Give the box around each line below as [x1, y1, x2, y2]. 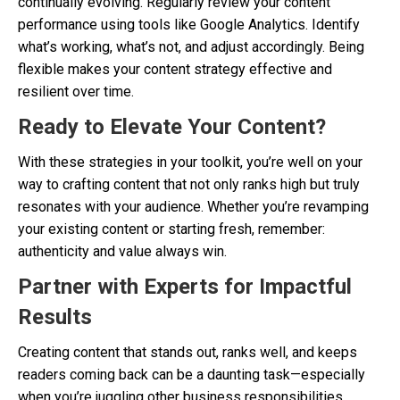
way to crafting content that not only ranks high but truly [18, 176, 360, 193]
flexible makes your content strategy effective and [18, 61, 332, 78]
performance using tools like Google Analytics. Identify [18, 16, 360, 33]
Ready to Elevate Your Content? [18, 114, 326, 139]
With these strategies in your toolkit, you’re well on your [18, 154, 362, 171]
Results [18, 304, 92, 329]
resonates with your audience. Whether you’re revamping [18, 198, 369, 215]
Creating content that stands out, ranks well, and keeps [18, 344, 357, 361]
